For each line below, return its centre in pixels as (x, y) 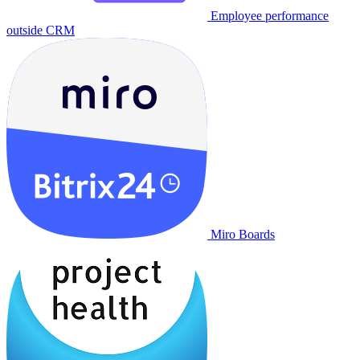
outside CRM (41, 30)
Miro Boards (243, 234)
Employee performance (270, 16)
